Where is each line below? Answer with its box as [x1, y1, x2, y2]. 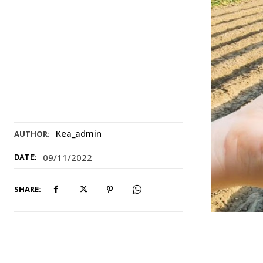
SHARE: [14, 184, 41, 195]
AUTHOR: [14, 129, 50, 140]
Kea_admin [56, 127, 102, 140]
